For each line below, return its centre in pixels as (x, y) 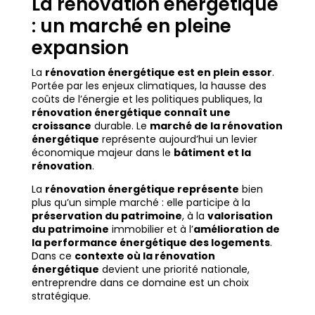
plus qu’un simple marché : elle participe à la (141, 203)
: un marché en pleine (131, 26)
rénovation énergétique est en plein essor (158, 73)
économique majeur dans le (102, 153)
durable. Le (120, 126)
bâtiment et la (212, 153)
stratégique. (61, 296)
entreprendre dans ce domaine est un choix (140, 283)
